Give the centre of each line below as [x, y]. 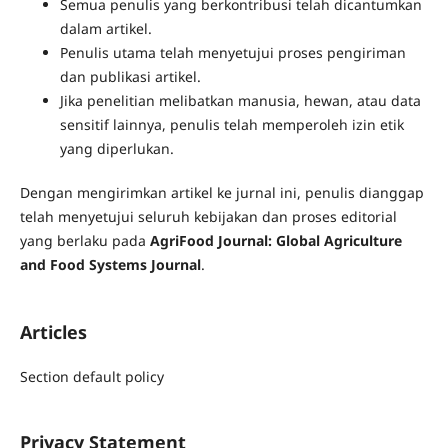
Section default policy [91, 377]
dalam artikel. [105, 29]
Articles [53, 332]
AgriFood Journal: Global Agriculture [275, 241]
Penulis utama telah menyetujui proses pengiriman [232, 53]
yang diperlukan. [116, 149]
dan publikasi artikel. [130, 77]
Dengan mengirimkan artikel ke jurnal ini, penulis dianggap [221, 193]
